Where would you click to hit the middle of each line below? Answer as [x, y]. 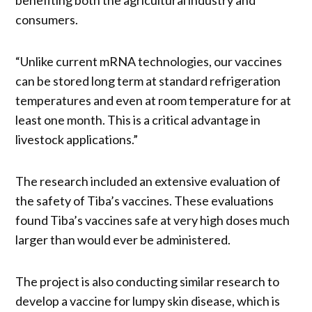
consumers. [47, 19]
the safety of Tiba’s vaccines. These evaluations [145, 200]
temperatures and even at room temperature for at [154, 100]
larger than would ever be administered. [123, 239]
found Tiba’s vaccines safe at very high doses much [153, 220]
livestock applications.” [77, 139]
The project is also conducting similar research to [148, 281]
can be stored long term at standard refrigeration [148, 80]
